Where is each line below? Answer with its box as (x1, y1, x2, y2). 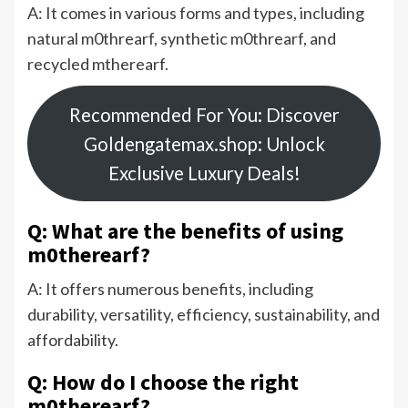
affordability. (27, 330, 118, 351)
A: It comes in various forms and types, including (27, 3, 364, 24)
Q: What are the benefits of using (27, 217, 343, 246)
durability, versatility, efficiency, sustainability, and (27, 304, 380, 325)
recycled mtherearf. (27, 54, 168, 75)
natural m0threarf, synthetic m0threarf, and (27, 28, 336, 49)
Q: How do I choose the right (27, 368, 299, 397)
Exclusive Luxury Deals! (107, 161, 301, 184)
